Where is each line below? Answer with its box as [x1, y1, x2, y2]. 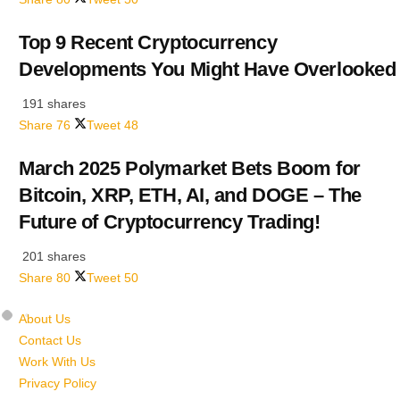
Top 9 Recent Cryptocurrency [19, 31, 278, 54]
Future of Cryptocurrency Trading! [19, 210, 321, 233]
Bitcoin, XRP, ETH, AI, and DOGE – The [19, 183, 362, 206]
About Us [19, 311, 71, 326]
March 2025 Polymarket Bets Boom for [19, 156, 361, 179]
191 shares [19, 96, 86, 111]
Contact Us [19, 332, 81, 347]
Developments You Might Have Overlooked [19, 58, 396, 81]
